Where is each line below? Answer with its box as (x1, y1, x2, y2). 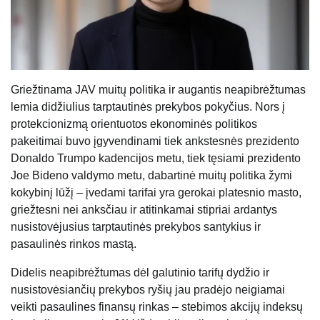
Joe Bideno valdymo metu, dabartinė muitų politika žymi (11, 169, 292, 182)
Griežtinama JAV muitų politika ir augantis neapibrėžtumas (11, 84, 306, 96)
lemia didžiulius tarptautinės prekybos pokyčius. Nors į (11, 101, 285, 114)
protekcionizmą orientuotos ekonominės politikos (11, 118, 257, 131)
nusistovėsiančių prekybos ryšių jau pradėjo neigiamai (11, 284, 285, 296)
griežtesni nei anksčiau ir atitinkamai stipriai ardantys (11, 204, 277, 216)
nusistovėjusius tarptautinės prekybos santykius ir (11, 221, 261, 234)
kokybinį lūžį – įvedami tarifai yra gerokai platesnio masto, (11, 186, 301, 199)
